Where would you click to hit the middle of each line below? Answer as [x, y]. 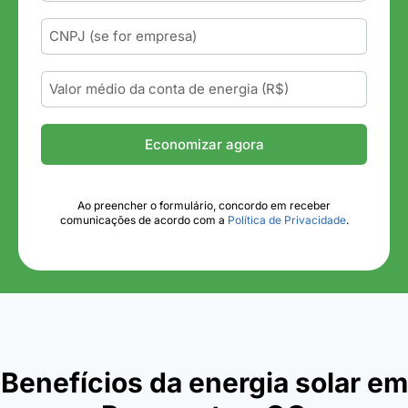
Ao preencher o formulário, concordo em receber [204, 205]
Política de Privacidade [286, 219]
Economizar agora [204, 144]
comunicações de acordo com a [143, 219]
